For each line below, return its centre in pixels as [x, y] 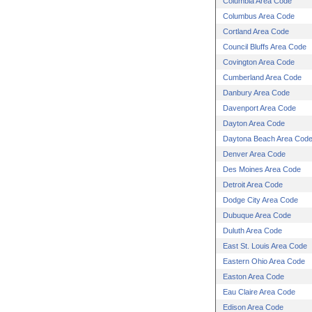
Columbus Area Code [259, 16]
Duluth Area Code [252, 231]
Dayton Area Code [254, 123]
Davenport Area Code [259, 108]
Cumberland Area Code [262, 77]
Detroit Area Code [253, 185]
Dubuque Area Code [257, 215]
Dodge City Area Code [260, 200]
